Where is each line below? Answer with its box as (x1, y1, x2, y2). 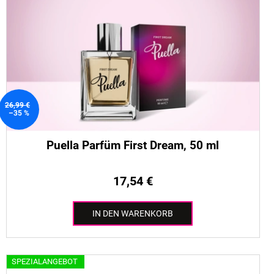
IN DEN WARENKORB (92, 209, 174, 219)
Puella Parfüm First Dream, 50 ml (46, 138, 220, 153)
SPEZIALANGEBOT (11, 256, 78, 266)
